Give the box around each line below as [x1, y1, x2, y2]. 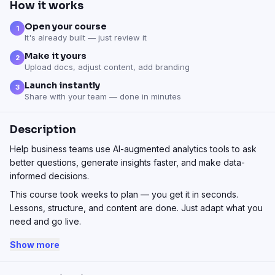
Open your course [25, 21, 107, 32]
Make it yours [25, 50, 87, 61]
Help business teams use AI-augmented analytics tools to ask [10, 144, 257, 154]
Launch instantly [25, 80, 100, 91]
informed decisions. [10, 171, 89, 181]
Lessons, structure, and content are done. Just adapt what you [10, 203, 263, 213]
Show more [10, 239, 60, 250]
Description [10, 123, 76, 136]
